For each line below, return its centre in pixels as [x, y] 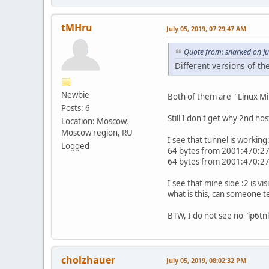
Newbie [75, 95]
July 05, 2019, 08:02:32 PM [206, 260]
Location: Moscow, [95, 121]
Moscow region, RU [97, 132]
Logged [75, 146]
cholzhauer [88, 260]
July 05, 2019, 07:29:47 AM [206, 28]
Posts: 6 [76, 108]
